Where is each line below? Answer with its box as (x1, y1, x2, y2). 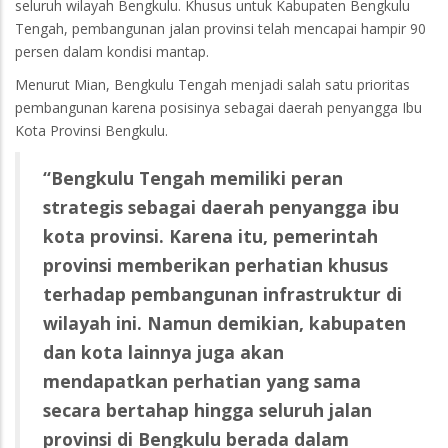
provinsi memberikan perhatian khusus (43, 252, 388, 277)
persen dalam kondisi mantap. (15, 42, 209, 62)
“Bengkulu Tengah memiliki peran (43, 165, 343, 190)
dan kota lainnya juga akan (43, 339, 284, 364)
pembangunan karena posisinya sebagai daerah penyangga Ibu (15, 98, 422, 118)
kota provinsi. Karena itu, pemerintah (43, 223, 378, 248)
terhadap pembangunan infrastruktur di (43, 281, 402, 306)
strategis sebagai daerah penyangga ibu (43, 194, 399, 219)
